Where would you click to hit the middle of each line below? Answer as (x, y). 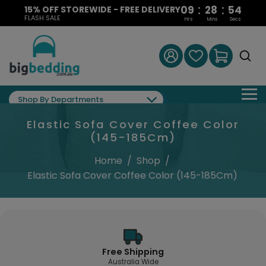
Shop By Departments (61, 100)
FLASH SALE (42, 18)
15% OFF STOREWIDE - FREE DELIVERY (102, 9)
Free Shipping (133, 251)
